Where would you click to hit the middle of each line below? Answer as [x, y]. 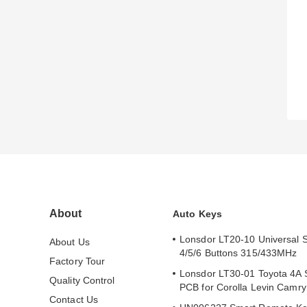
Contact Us [74, 300]
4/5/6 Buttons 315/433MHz [238, 253]
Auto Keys [197, 214]
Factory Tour [77, 261]
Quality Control [82, 281]
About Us [70, 242]
